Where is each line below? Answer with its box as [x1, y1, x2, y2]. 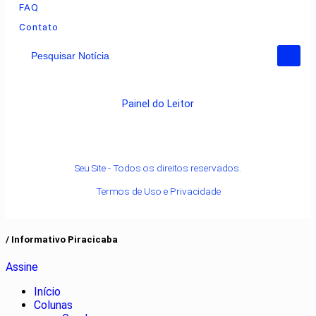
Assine [6, 260, 38, 274]
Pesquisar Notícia [23, 55, 110, 69]
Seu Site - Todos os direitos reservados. [75, 162, 241, 174]
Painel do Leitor [122, 97, 194, 110]
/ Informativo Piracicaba [6, 233, 118, 245]
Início [34, 284, 61, 298]
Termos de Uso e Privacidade [95, 185, 221, 197]
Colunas [34, 298, 73, 312]
